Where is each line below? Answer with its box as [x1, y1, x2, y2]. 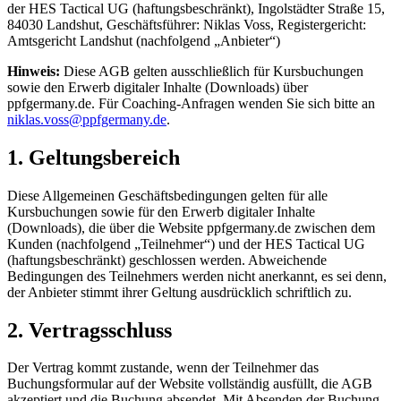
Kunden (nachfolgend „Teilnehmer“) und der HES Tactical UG [7, 235, 365, 252]
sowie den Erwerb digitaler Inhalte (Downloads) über [7, 79, 308, 95]
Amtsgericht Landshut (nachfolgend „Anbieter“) [7, 32, 280, 48]
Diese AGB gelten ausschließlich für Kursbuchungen [60, 63, 363, 79]
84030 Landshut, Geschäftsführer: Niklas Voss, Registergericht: [7, 16, 366, 32]
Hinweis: [7, 63, 60, 79]
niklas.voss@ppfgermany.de [7, 111, 166, 127]
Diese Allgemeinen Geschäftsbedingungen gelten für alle [7, 187, 328, 203]
